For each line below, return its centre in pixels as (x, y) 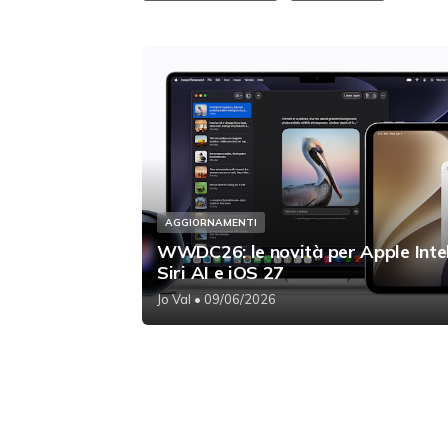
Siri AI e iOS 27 (221, 273)
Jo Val (174, 299)
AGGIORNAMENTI (211, 223)
